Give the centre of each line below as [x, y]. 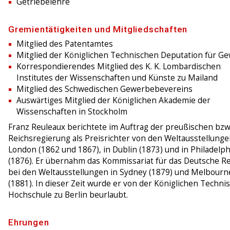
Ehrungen [29, 223]
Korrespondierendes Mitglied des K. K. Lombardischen [119, 67]
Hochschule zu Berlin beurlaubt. [68, 195]
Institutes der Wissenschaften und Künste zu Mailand [117, 78]
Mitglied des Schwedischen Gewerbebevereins [104, 89]
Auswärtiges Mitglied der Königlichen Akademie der [113, 101]
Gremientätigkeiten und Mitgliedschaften [98, 30]
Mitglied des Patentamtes [65, 44]
